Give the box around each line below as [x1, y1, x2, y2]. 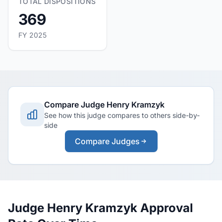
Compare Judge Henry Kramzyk [44, 100, 165, 110]
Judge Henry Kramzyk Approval [8, 201, 193, 215]
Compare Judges [74, 136, 140, 146]
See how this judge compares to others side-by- [44, 111, 200, 119]
